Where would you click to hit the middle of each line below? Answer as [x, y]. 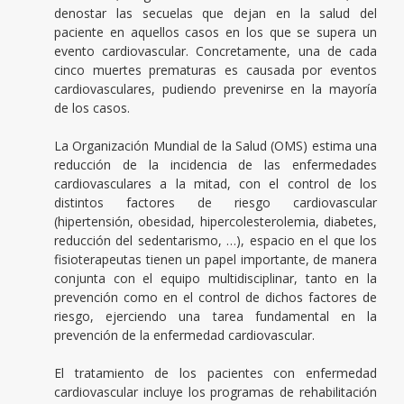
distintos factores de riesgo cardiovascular [216, 203]
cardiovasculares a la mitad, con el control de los [216, 184]
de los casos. [92, 108]
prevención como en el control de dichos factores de [216, 298]
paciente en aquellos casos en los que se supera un [216, 32]
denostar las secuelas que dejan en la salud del [216, 14]
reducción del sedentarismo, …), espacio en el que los [216, 241]
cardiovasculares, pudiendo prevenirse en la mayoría [216, 89]
